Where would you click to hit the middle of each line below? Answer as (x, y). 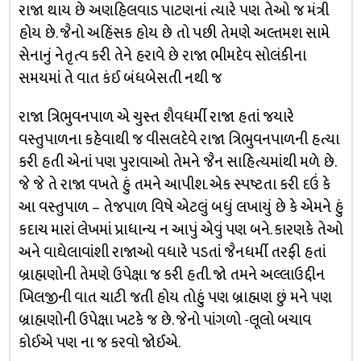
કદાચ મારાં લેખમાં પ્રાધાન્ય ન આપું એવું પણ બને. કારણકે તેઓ (180, 230)
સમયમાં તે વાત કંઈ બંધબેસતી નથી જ (120, 78)
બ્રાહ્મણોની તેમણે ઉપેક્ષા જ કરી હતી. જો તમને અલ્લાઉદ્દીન (171, 275)
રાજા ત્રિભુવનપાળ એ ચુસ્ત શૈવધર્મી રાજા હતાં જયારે (156, 117)
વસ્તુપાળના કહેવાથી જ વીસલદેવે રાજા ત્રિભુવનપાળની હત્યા (178, 139)
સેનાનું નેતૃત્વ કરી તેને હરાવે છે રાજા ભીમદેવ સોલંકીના (162, 56)
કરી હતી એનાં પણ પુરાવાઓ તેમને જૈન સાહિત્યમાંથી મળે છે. (176, 162)
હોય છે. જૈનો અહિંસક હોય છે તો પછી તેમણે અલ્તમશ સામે (174, 33)
